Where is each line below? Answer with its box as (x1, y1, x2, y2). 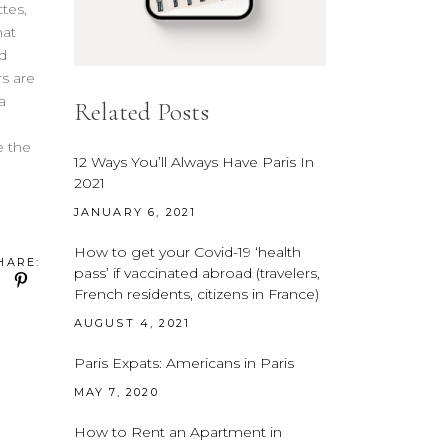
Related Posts (73, 96, 209, 127)
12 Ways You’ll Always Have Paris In (73, 152, 314, 171)
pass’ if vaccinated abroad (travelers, (73, 263, 320, 282)
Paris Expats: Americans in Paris (73, 353, 294, 372)
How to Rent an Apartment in (73, 422, 282, 441)
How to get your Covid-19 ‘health (73, 242, 301, 261)
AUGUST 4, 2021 (73, 315, 191, 330)
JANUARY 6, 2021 (73, 204, 197, 219)
